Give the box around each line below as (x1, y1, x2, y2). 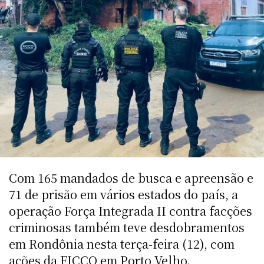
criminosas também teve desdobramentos (9, 218, 245, 236)
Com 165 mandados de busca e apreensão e (9, 169, 253, 186)
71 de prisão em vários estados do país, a (9, 185, 238, 203)
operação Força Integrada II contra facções (9, 202, 252, 219)
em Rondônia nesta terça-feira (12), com (9, 235, 235, 252)
